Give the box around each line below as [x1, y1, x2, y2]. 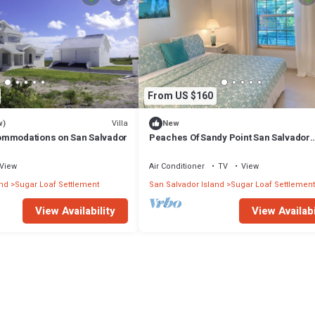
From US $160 [148, 88, 213, 103]
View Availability [35, 203, 115, 219]
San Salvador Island [149, 179, 224, 191]
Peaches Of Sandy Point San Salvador [149, 131, 310, 145]
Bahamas [149, 143, 191, 157]
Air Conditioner [149, 160, 205, 173]
